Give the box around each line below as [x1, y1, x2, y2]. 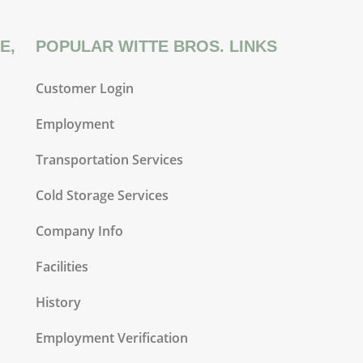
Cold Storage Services [35, 186, 169, 204]
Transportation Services [35, 150, 183, 169]
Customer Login [35, 79, 134, 97]
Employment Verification [35, 328, 188, 347]
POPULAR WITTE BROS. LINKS [35, 37, 277, 56]
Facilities [35, 257, 88, 275]
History [35, 293, 81, 311]
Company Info [35, 221, 123, 240]
